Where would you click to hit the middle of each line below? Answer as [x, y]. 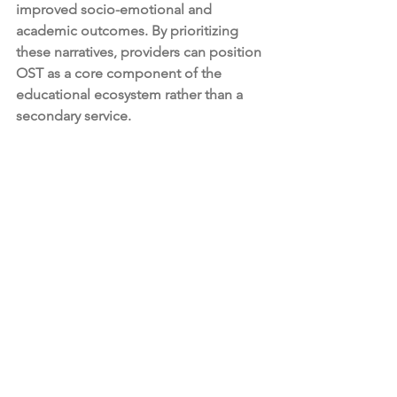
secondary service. [74, 115]
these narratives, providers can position [140, 51]
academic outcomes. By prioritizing [129, 30]
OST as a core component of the [121, 73]
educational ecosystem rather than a [131, 94]
